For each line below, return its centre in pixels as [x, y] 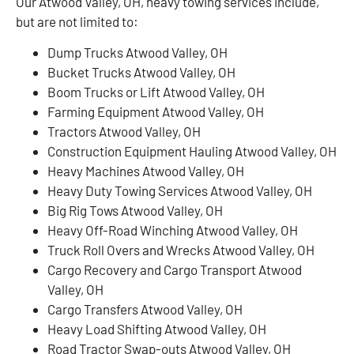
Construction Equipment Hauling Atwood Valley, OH [192, 151]
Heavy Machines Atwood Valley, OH [146, 171]
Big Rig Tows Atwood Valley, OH [135, 211]
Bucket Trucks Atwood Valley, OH [141, 72]
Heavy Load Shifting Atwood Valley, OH [157, 329]
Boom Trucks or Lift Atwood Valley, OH [156, 92]
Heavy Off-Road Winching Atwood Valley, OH [173, 230]
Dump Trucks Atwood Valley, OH [137, 53]
